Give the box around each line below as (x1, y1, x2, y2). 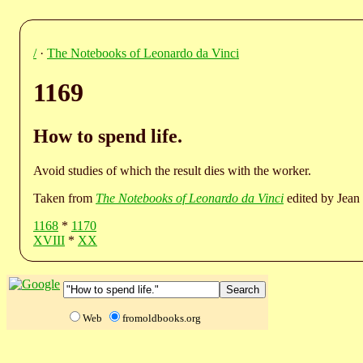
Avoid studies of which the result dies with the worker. (33, 163, 311, 177)
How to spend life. (33, 125, 182, 147)
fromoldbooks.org (122, 311, 201, 324)
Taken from (33, 190, 96, 205)
